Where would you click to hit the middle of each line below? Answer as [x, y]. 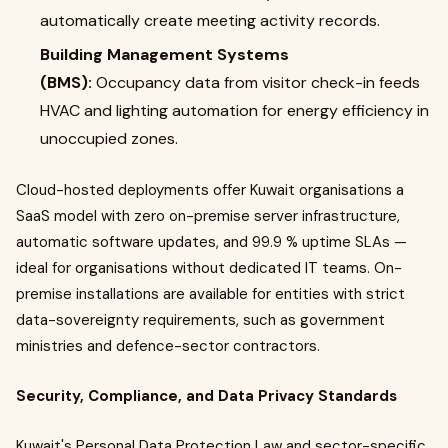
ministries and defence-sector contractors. [168, 346]
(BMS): [68, 82]
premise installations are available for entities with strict [210, 294]
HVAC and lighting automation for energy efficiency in [234, 110]
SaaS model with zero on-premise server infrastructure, [208, 216]
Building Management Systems [164, 54]
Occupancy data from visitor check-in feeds [258, 82]
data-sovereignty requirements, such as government [200, 320]
